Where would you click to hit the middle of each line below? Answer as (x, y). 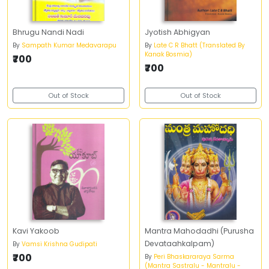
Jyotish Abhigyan (177, 32)
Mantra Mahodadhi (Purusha (199, 231)
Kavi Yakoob (36, 231)
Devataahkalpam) (180, 243)
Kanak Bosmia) (168, 54)
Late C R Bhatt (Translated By (199, 45)
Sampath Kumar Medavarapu (69, 45)
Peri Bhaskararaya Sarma (194, 257)
